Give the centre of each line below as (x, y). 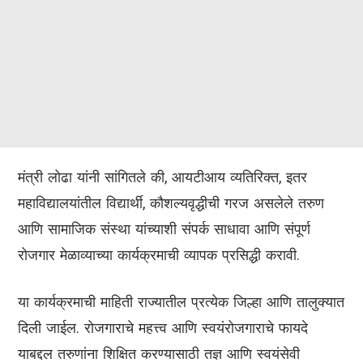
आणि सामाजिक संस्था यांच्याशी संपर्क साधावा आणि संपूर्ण (164, 229)
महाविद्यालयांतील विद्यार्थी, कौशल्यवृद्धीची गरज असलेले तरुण (171, 203)
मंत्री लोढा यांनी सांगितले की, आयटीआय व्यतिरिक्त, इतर (162, 177)
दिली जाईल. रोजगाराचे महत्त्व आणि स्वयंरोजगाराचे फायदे (163, 328)
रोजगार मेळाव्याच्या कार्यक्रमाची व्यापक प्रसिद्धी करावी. (159, 255)
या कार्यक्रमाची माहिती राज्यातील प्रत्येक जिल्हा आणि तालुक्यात (181, 302)
